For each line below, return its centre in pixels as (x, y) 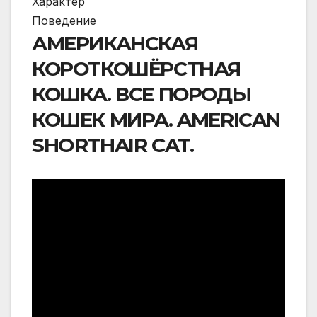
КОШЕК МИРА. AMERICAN (156, 120)
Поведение (64, 21)
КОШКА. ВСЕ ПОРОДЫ (142, 94)
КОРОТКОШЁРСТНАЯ (136, 69)
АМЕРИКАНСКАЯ (115, 44)
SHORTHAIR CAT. (113, 145)
